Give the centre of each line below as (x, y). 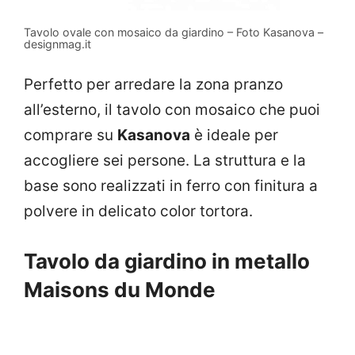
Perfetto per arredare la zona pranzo (153, 85)
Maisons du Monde (120, 289)
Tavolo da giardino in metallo (167, 261)
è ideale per (234, 136)
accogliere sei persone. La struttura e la (165, 161)
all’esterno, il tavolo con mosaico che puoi (172, 110)
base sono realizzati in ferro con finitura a (171, 186)
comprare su (71, 136)
